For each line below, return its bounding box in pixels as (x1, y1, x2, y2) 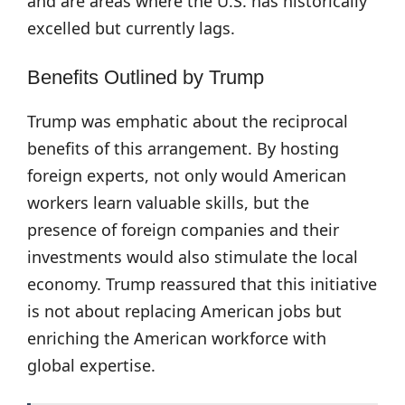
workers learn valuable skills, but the (27, 192, 309, 213)
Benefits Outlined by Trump (27, 66, 264, 89)
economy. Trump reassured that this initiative (27, 273, 377, 295)
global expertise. (27, 354, 155, 376)
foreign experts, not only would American (27, 165, 346, 186)
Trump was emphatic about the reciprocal (27, 110, 348, 132)
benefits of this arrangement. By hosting (27, 137, 339, 159)
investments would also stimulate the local (27, 246, 358, 268)
